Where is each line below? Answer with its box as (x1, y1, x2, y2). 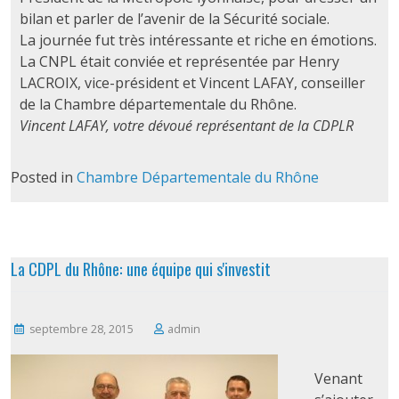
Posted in (10, 167, 77, 188)
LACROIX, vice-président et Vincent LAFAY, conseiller (19, 73, 365, 94)
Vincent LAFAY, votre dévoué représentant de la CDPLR (19, 116, 354, 136)
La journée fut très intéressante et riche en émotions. (19, 30, 377, 51)
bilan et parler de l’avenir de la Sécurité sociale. (19, 9, 330, 29)
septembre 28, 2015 (29, 321, 134, 337)
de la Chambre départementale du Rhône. (19, 94, 297, 115)
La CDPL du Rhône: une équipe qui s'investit (10, 256, 271, 281)
